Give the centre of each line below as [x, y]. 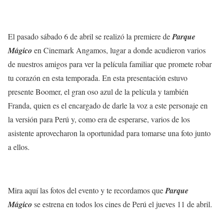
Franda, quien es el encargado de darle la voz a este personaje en [108, 106]
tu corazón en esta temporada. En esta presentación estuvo [98, 78]
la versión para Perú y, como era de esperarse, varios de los [99, 119]
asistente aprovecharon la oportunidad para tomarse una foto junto [109, 133]
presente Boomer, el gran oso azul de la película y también [98, 92]
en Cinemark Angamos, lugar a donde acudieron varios [120, 50]
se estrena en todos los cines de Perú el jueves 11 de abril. [122, 204]
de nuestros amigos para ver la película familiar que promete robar [110, 64]
